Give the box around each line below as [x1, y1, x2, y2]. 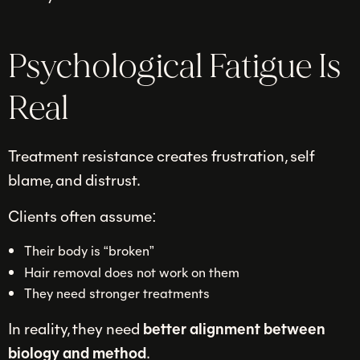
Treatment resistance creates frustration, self [8, 144, 314, 166]
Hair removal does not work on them [23, 262, 239, 280]
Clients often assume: [8, 205, 157, 227]
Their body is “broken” [23, 241, 154, 260]
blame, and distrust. [8, 168, 141, 190]
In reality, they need [8, 317, 143, 338]
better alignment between [143, 317, 325, 338]
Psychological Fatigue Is [8, 46, 341, 88]
